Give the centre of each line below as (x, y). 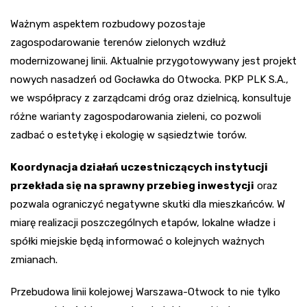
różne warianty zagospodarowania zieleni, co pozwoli (136, 117)
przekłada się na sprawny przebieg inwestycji (132, 186)
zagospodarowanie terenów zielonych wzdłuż (118, 43)
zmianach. (34, 260)
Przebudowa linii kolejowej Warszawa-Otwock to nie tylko (145, 292)
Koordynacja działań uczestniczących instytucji (139, 168)
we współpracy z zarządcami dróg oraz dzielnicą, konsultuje (151, 98)
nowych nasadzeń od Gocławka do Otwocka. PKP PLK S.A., (149, 80)
